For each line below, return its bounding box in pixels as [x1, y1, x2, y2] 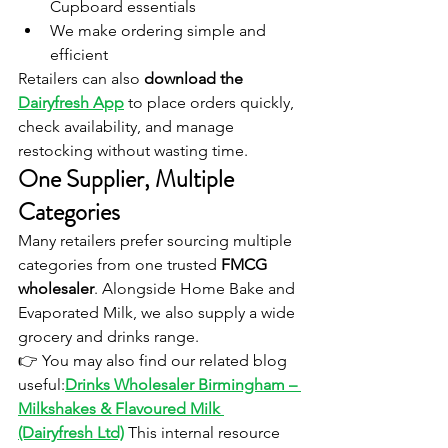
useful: [18, 375, 65, 395]
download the [144, 69, 247, 89]
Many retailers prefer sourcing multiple [18, 231, 296, 251]
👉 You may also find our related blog [18, 351, 291, 371]
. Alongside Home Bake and [94, 279, 299, 299]
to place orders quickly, [124, 93, 298, 113]
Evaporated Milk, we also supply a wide [18, 303, 299, 323]
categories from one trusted [18, 255, 221, 275]
